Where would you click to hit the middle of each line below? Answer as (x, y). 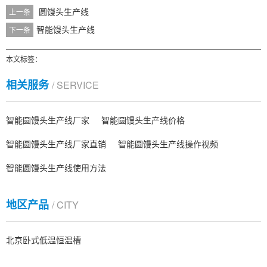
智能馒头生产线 (66, 29)
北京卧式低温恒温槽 (44, 240)
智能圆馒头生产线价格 (143, 120)
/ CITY (65, 205)
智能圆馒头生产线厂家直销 (56, 144)
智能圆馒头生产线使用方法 (56, 167)
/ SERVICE (75, 85)
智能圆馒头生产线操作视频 (168, 144)
